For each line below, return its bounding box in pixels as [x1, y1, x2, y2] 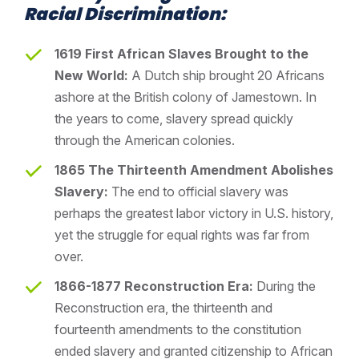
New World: [54, 67, 128, 83]
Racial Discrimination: [24, 2, 226, 26]
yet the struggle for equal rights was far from [54, 226, 309, 243]
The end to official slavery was [108, 183, 288, 200]
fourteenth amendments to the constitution [54, 321, 301, 337]
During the [253, 277, 316, 294]
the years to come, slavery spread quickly [54, 110, 293, 127]
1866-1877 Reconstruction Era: [54, 277, 253, 294]
